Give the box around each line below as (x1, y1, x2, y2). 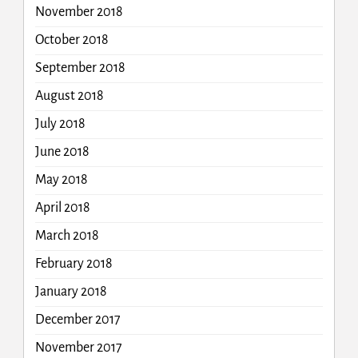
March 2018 (34, 229, 99, 244)
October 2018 (34, 33, 109, 48)
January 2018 (34, 284, 107, 300)
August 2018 (34, 89, 104, 104)
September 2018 (34, 61, 125, 76)
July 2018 (34, 117, 86, 132)
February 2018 (34, 257, 113, 272)
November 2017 (34, 340, 122, 356)
